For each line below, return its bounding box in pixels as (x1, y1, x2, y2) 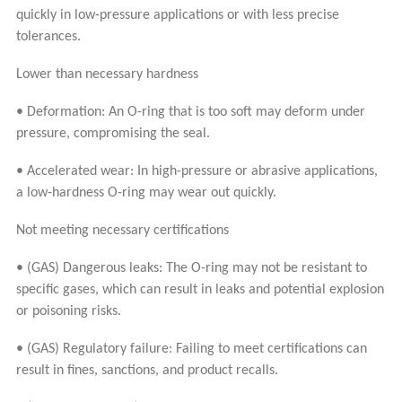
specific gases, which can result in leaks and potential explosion (15, 282, 384, 297)
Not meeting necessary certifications (15, 223, 229, 238)
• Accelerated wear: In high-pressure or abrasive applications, (15, 163, 378, 179)
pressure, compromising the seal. (15, 126, 210, 141)
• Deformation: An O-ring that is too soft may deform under (15, 104, 365, 119)
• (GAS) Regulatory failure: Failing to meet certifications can (15, 341, 367, 356)
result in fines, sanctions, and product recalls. (15, 363, 278, 378)
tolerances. (15, 29, 81, 44)
